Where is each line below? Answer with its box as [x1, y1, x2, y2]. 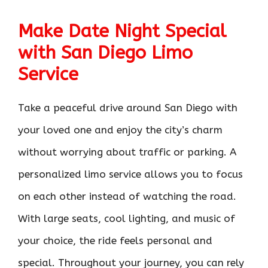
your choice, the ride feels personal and [18, 234, 212, 246]
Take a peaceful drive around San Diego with [18, 101, 237, 114]
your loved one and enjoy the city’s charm [18, 123, 223, 136]
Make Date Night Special [18, 20, 226, 42]
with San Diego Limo [18, 41, 193, 63]
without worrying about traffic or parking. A [18, 145, 236, 158]
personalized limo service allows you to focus [18, 167, 243, 180]
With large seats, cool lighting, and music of [18, 212, 235, 224]
